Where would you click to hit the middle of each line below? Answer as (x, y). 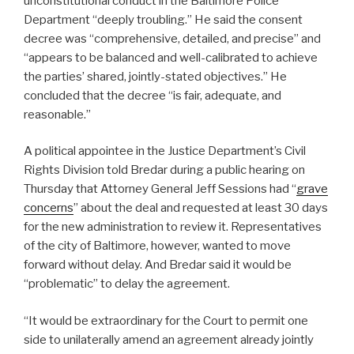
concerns (49, 208)
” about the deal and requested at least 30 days (201, 208)
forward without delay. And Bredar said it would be (158, 265)
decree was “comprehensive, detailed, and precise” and (172, 38)
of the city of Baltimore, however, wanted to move (157, 246)
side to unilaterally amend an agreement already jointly (169, 339)
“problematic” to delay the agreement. (127, 284)
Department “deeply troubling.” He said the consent (163, 19)
